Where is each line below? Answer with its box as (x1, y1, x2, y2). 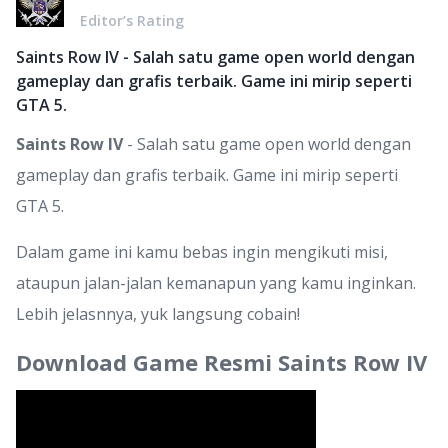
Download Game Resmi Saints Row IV (16, 347, 427, 377)
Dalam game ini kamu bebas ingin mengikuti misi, (16, 241, 388, 263)
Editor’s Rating (80, 11, 184, 30)
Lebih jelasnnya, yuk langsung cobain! (16, 303, 300, 325)
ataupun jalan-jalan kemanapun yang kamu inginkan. (16, 272, 416, 294)
